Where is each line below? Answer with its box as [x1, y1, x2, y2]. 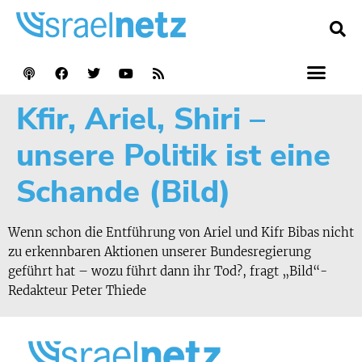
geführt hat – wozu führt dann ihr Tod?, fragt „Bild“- [8, 263, 327, 279]
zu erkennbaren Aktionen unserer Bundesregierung [8, 243, 311, 259]
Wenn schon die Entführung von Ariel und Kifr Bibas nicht [8, 224, 354, 240]
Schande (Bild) [16, 170, 231, 213]
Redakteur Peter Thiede [8, 282, 146, 298]
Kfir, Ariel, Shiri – [16, 98, 265, 140]
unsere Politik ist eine [16, 134, 330, 176]
